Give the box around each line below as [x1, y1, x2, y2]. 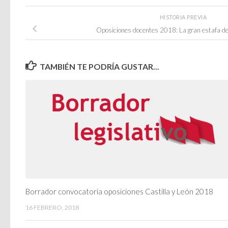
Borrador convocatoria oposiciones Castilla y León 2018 [25, 187, 213, 196]
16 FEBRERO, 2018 [25, 204, 79, 212]
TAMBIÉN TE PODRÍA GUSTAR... [39, 61, 159, 71]
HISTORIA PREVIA [159, 14, 208, 20]
